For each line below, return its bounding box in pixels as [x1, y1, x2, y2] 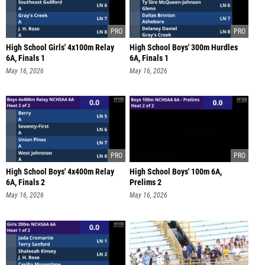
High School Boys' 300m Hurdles [129, 42, 238, 53]
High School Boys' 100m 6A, [129, 167, 222, 177]
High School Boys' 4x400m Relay [6, 167, 114, 177]
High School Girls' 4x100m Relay [6, 42, 114, 53]
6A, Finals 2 [6, 177, 45, 188]
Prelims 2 [129, 177, 161, 188]
